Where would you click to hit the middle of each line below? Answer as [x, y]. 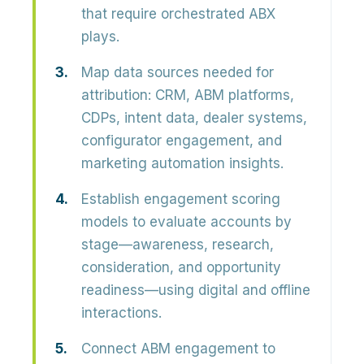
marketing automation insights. [182, 163]
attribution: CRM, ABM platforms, [188, 95]
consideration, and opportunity [181, 267]
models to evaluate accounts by [186, 222]
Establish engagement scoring [181, 199]
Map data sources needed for [178, 72]
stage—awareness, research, [178, 245]
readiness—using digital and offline [196, 290]
